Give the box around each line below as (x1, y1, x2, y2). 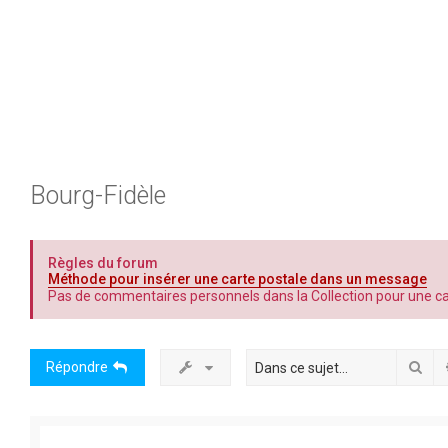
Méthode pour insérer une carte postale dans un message (48, 271, 427, 287)
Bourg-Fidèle (30, 181, 166, 210)
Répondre (46, 359, 108, 375)
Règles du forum (48, 255, 158, 271)
